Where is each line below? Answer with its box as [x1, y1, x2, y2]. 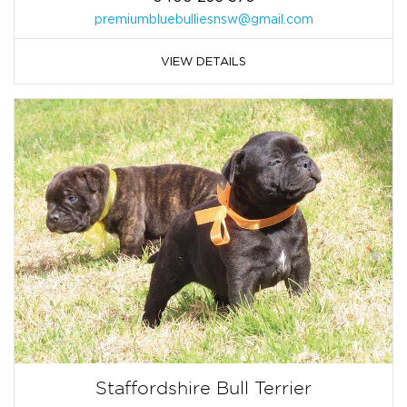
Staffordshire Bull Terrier [95, 378, 312, 399]
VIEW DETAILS [161, 54, 246, 67]
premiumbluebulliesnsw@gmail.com [94, 11, 313, 25]
